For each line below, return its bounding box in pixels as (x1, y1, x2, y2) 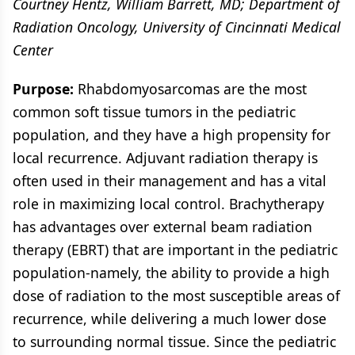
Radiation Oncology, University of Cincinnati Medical (13, 17, 341, 36)
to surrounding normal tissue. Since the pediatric (13, 332, 336, 351)
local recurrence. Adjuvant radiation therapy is (13, 148, 318, 167)
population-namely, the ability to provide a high (13, 263, 330, 282)
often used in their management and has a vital (13, 171, 326, 190)
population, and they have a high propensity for (13, 125, 330, 144)
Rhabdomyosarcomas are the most (74, 79, 307, 98)
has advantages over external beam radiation (13, 217, 312, 236)
